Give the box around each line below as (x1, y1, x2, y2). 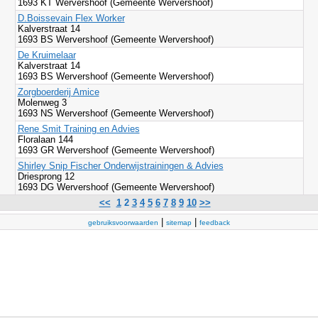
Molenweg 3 (17, 97, 67, 108)
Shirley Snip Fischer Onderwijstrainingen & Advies (17, 160, 224, 171)
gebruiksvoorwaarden (88, 219, 158, 226)
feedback (199, 219, 230, 226)
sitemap (166, 219, 192, 226)
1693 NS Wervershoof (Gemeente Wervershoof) (17, 108, 214, 119)
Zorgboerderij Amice (17, 87, 99, 97)
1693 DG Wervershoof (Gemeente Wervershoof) (17, 182, 214, 192)
